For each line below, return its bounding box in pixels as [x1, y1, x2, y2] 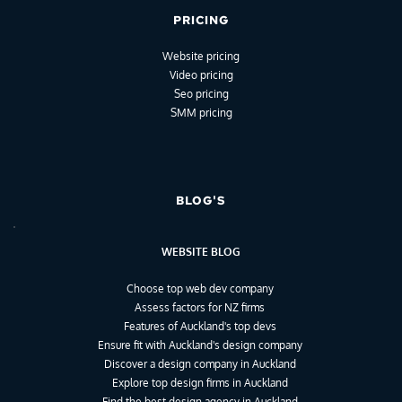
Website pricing [162, 49, 240, 64]
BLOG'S [176, 193, 226, 209]
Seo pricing [173, 87, 229, 101]
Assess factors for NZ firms [135, 301, 265, 315]
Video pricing [169, 68, 233, 83]
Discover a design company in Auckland [103, 357, 296, 371]
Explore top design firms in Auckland [111, 376, 288, 390]
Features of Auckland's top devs [123, 319, 276, 334]
